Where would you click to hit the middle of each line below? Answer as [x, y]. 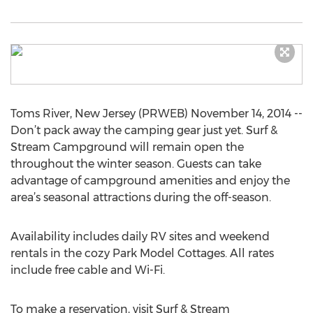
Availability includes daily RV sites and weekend [140, 236]
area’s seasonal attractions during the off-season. [141, 197]
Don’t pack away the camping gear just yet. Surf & [144, 130]
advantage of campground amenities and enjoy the [150, 181]
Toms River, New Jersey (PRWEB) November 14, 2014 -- [156, 114]
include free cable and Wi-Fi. [88, 270]
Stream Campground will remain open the [127, 147]
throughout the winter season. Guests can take [136, 164]
